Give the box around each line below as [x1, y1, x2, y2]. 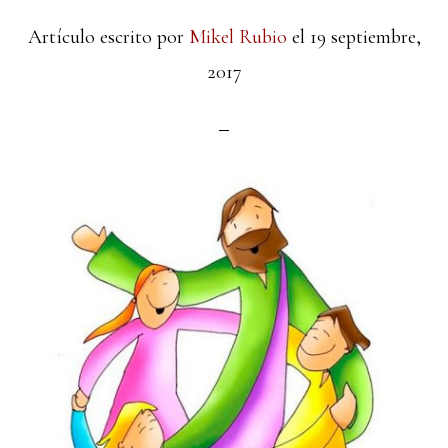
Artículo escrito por [27, 24, 189, 49]
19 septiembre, [309, 24, 421, 49]
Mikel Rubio [188, 24, 287, 49]
